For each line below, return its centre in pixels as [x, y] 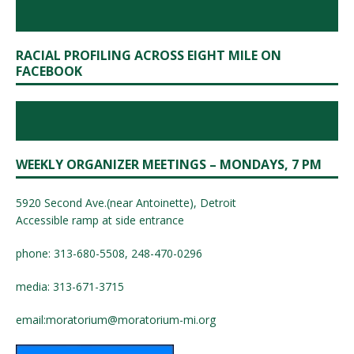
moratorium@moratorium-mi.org [131, 319]
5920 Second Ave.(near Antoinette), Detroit [126, 202]
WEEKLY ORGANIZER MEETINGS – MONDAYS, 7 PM [169, 164]
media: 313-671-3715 [70, 286]
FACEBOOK [49, 71]
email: [31, 319]
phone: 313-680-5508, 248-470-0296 [109, 253]
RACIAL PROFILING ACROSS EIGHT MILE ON [149, 55]
